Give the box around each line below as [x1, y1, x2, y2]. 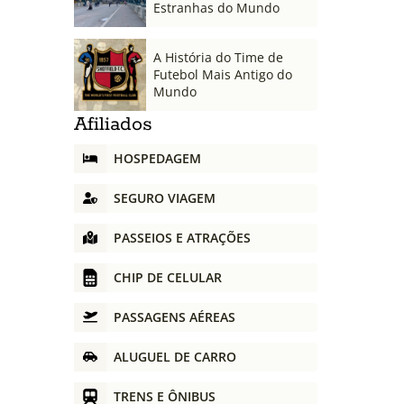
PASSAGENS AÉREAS [114, 308, 235, 326]
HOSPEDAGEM [114, 150, 201, 168]
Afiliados [74, 111, 152, 137]
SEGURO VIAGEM [114, 189, 216, 207]
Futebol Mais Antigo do [153, 66, 292, 84]
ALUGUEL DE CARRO [114, 348, 236, 366]
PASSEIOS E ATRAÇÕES [114, 229, 251, 247]
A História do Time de [153, 49, 283, 67]
